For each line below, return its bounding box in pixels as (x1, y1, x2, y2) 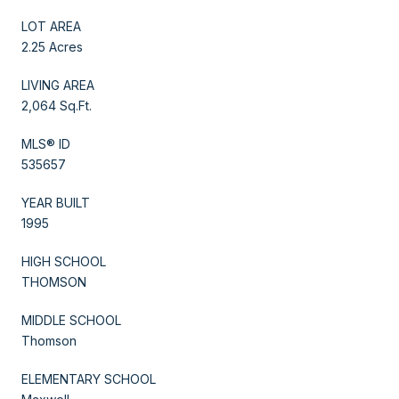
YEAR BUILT (21, 194, 90, 210)
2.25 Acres (21, 38, 83, 54)
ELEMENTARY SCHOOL (21, 370, 156, 387)
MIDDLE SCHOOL (21, 312, 121, 328)
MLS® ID (21, 135, 70, 151)
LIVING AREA (21, 77, 94, 93)
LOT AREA (21, 18, 81, 34)
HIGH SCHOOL (21, 253, 106, 269)
